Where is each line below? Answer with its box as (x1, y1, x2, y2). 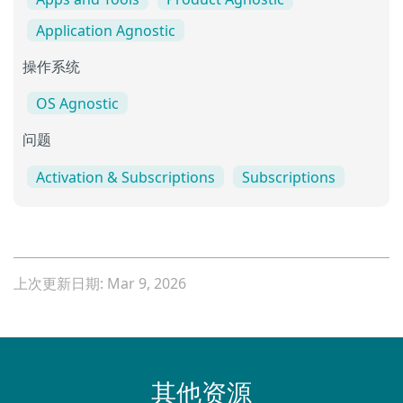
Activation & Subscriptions (36, 166, 215, 187)
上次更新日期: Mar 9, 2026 (13, 273, 186, 293)
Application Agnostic (36, 21, 175, 41)
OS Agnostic (36, 94, 119, 114)
